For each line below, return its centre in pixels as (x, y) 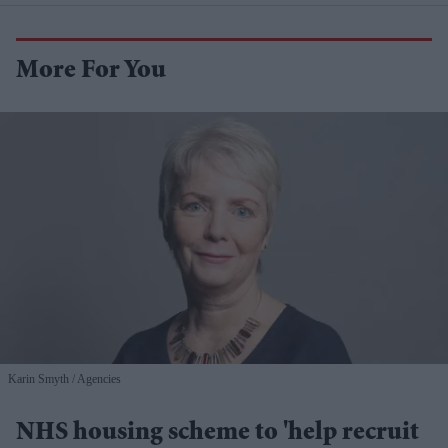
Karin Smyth (40, 379)
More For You (91, 72)
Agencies (98, 379)
